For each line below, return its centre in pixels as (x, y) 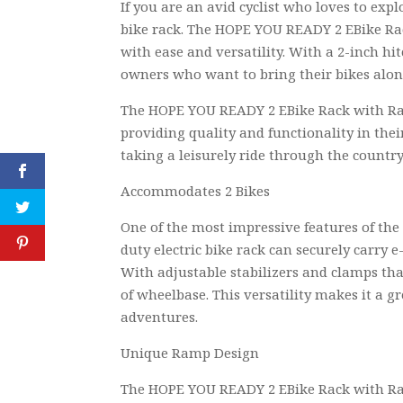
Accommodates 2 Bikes (196, 191)
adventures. (160, 317)
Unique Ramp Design (190, 353)
